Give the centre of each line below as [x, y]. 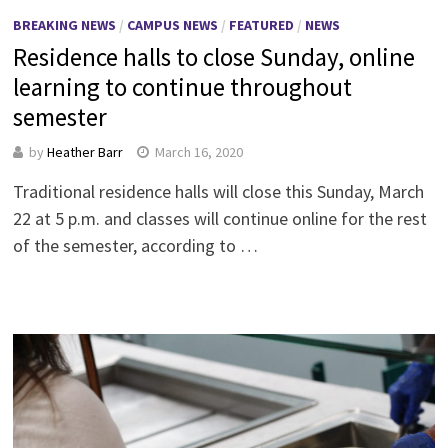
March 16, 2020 [198, 151]
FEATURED [261, 24]
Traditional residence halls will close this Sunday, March [218, 191]
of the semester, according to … [135, 245]
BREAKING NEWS [64, 24]
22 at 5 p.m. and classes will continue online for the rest [219, 218]
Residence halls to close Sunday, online [213, 56]
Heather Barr [84, 151]
